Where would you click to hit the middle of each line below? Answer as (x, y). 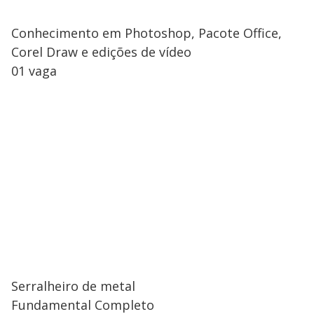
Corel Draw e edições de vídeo (101, 52)
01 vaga (34, 70)
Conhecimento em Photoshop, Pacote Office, (146, 33)
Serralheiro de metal (73, 286)
